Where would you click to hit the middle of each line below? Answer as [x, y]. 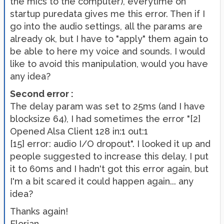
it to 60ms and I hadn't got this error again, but [109, 168]
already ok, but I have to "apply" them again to [109, 38]
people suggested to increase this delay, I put [109, 156]
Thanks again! [39, 211]
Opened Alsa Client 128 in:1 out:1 [79, 131]
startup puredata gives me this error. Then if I [107, 13]
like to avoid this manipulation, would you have [109, 63]
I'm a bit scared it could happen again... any [102, 181]
